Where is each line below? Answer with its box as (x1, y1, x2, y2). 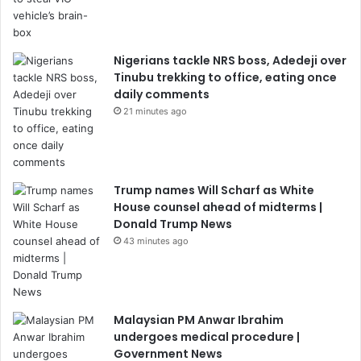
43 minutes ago (123, 235, 189, 247)
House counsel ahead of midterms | (114, 199, 322, 216)
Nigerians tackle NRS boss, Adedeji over (114, 52, 346, 69)
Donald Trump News (114, 216, 232, 233)
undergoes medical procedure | (114, 329, 300, 346)
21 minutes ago (123, 106, 187, 118)
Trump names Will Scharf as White (114, 182, 314, 199)
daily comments (114, 86, 210, 103)
